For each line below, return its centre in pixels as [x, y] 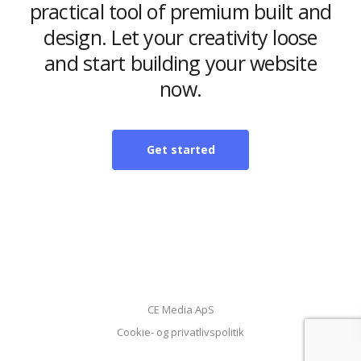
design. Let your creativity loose [180, 37]
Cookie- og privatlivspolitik [180, 332]
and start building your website [180, 63]
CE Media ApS [180, 309]
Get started [180, 149]
